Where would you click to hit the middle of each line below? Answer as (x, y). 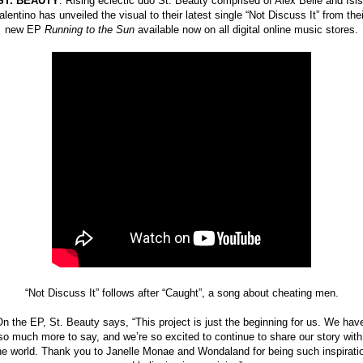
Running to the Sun (90, 29)
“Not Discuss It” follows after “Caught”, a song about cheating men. (181, 293)
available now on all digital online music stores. (246, 29)
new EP (25, 29)
